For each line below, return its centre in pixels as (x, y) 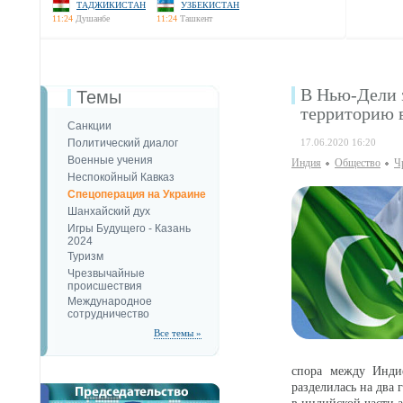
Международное (110, 301)
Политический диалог (123, 143)
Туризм (85, 256)
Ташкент (196, 18)
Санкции (90, 126)
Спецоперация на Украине (137, 194)
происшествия (105, 285)
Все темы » (178, 333)
